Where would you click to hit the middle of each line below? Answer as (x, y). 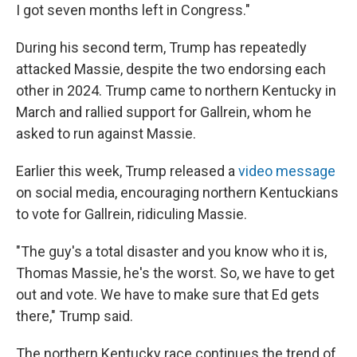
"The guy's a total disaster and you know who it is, (171, 251)
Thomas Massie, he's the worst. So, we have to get (175, 273)
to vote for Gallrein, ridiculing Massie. (131, 214)
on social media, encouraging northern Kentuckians (177, 192)
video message (287, 171)
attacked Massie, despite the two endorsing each (171, 69)
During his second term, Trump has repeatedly (161, 47)
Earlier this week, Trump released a (127, 171)
